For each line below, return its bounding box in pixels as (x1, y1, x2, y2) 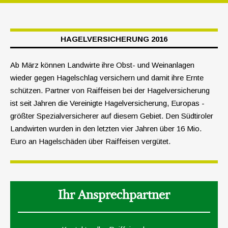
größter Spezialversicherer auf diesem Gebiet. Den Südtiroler (10, 111, 213, 121)
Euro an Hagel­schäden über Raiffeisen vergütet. (10, 137, 170, 146)
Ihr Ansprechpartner (58, 189, 170, 202)
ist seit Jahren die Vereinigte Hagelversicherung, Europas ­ (10, 99, 205, 108)
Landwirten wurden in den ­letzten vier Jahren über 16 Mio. (10, 124, 202, 133)
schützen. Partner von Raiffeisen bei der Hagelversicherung (10, 86, 210, 95)
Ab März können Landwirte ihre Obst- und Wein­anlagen (10, 61, 194, 70)
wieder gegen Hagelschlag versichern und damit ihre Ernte (10, 73, 204, 82)
